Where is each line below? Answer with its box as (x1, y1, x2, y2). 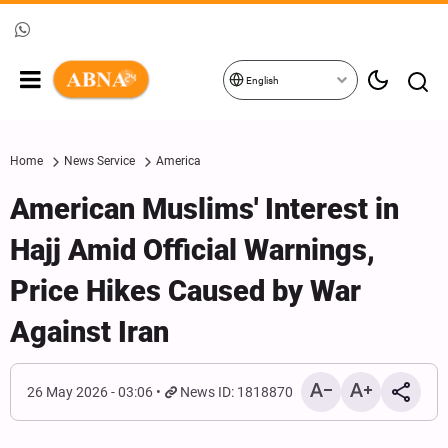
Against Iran (10, 315, 169, 349)
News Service (64, 154, 135, 168)
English (244, 75, 279, 86)
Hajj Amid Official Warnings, (10, 233, 375, 267)
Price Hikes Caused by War (10, 274, 361, 308)
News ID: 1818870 (180, 384, 294, 400)
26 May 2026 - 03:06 (27, 384, 153, 400)
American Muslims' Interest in (10, 192, 399, 226)
